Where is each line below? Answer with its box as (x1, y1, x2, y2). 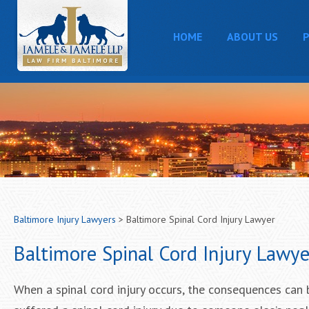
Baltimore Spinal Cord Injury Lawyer (126, 213, 275, 226)
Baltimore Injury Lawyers (14, 213, 116, 226)
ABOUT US (226, 30, 278, 43)
